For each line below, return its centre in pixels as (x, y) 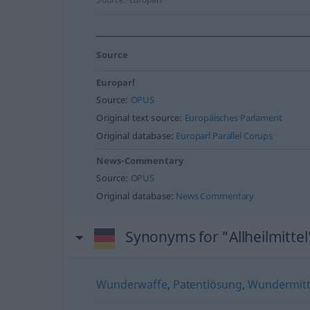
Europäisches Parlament (233, 118)
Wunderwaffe (132, 284)
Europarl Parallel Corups (225, 136)
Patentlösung (208, 284)
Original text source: (140, 118)
